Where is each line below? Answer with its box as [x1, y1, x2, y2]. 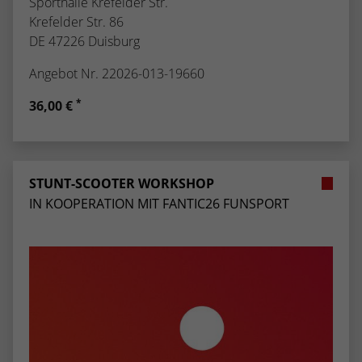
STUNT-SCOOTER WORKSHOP [29, 174, 214, 192]
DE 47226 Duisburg [29, 32, 140, 50]
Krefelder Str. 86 [29, 12, 124, 31]
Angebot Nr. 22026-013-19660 [29, 64, 204, 82]
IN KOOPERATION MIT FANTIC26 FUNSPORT [29, 194, 289, 213]
